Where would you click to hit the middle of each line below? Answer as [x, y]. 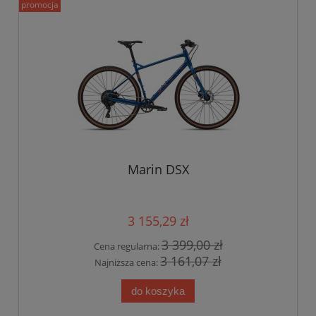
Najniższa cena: [127, 262]
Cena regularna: [127, 247]
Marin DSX [158, 170]
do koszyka [158, 291]
